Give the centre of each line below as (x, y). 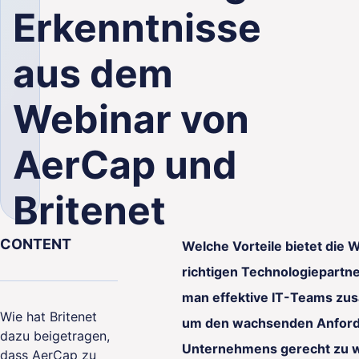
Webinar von (131, 119)
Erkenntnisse (137, 28)
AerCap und (125, 165)
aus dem (93, 73)
